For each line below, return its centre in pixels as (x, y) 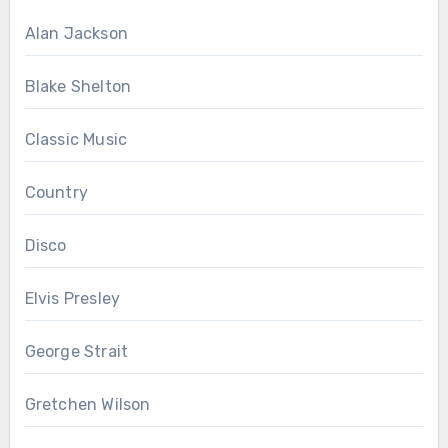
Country (56, 193)
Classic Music (76, 140)
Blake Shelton (78, 87)
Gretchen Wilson (87, 405)
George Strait (76, 352)
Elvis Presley (72, 299)
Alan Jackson (76, 34)
